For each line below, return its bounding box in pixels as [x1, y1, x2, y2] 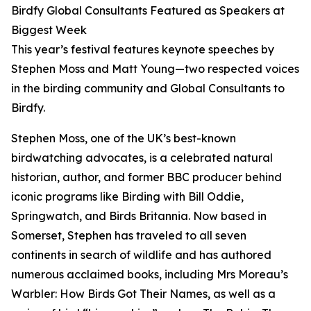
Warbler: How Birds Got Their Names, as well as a [11, 287, 276, 301]
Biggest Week [11, 23, 87, 37]
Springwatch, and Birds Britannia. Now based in [11, 209, 267, 224]
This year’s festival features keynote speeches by [11, 42, 274, 57]
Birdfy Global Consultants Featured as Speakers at [11, 3, 285, 18]
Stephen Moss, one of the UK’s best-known [11, 131, 236, 146]
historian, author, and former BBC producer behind [11, 170, 282, 185]
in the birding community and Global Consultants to [11, 81, 285, 96]
